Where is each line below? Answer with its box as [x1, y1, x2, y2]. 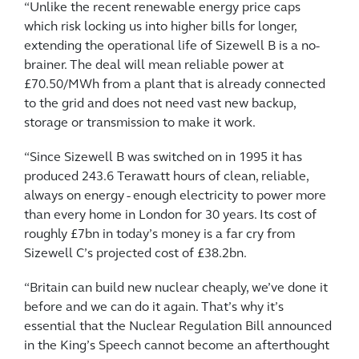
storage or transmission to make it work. [24, 116, 256, 130]
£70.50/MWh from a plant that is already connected [24, 78, 325, 91]
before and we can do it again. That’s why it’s [24, 301, 284, 314]
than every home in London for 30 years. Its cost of [24, 208, 317, 222]
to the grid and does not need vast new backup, [24, 97, 296, 111]
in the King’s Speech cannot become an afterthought [24, 339, 329, 353]
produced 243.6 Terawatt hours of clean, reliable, [24, 170, 309, 184]
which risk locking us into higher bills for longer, [24, 20, 296, 34]
